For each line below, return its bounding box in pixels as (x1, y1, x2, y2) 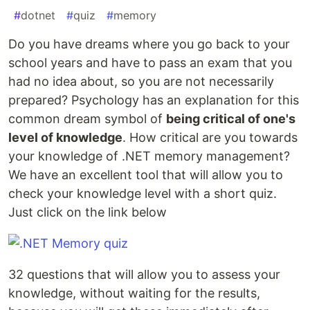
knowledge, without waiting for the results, (8, 286, 260, 301)
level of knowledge (8, 130, 122, 145)
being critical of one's (166, 111, 295, 127)
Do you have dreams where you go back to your (8, 37, 290, 52)
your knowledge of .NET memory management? (8, 149, 290, 164)
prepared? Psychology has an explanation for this (8, 93, 299, 108)
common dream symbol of (8, 111, 166, 127)
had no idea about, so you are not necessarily (8, 74, 274, 89)
